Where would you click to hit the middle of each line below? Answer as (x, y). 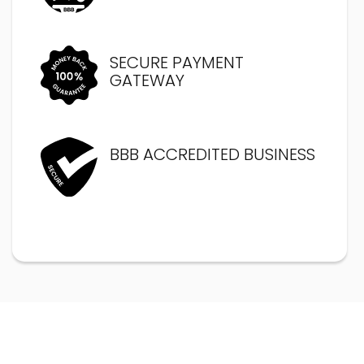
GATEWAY (147, 80)
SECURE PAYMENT (177, 62)
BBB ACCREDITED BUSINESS (212, 154)
